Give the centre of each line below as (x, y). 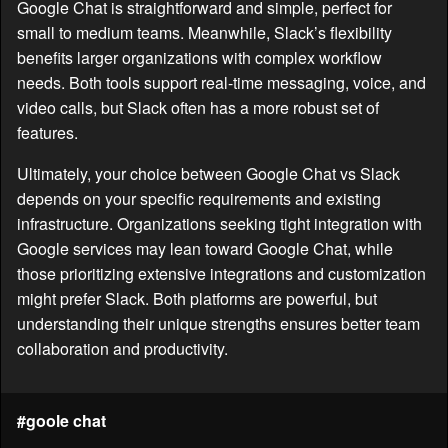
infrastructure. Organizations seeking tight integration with (219, 224)
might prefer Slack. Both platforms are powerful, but (197, 299)
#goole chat (61, 421)
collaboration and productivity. (122, 349)
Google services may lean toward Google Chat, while (205, 249)
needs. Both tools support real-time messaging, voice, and (221, 83)
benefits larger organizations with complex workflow (199, 58)
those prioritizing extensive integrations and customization (221, 274)
